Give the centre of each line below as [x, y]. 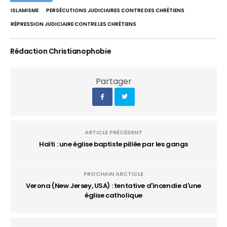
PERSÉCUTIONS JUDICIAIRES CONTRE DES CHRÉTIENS [115, 10]
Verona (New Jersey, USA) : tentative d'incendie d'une [113, 186]
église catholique [113, 195]
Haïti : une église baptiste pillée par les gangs [113, 144]
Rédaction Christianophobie [61, 51]
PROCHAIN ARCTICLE [113, 174]
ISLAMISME [25, 10]
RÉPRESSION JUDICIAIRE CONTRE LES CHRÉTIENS [73, 24]
